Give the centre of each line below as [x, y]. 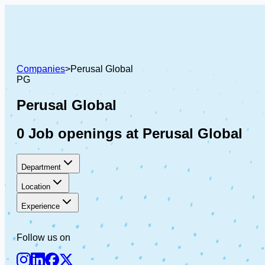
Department [41, 167]
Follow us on [43, 237]
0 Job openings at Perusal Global [130, 133]
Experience [41, 206]
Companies [41, 69]
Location [36, 186]
